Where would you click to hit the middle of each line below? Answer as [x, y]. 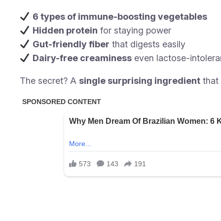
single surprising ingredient [140, 81]
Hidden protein [65, 31]
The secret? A [49, 81]
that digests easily [147, 44]
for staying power [134, 31]
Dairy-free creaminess [82, 58]
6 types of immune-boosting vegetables [120, 17]
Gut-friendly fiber [71, 44]
